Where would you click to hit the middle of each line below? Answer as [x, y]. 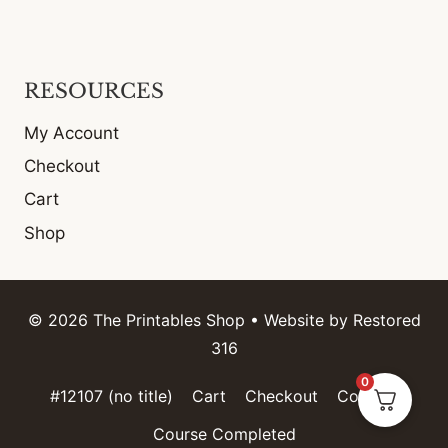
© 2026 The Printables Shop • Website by [190, 319]
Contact [368, 396]
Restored [386, 319]
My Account [71, 133]
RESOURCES [94, 91]
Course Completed [224, 434]
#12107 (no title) [111, 396]
